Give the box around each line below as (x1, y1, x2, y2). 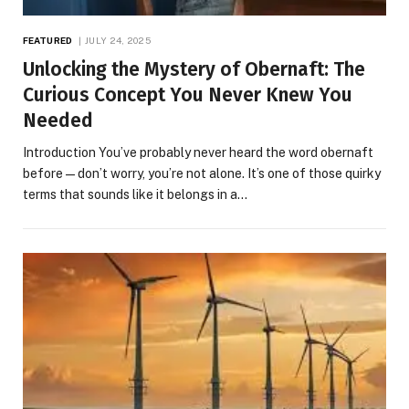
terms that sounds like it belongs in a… (23, 186, 247, 202)
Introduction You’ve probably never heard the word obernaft (23, 144, 373, 160)
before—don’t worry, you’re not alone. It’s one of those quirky (23, 165, 381, 181)
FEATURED (23, 34, 72, 46)
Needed (23, 108, 93, 132)
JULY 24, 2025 (85, 34, 152, 46)
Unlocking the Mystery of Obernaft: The (23, 57, 365, 81)
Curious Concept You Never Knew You (23, 82, 352, 107)
